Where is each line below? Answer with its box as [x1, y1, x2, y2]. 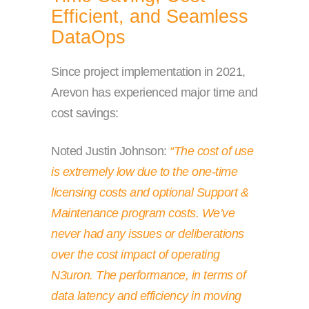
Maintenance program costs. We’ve [51, 206, 235, 221]
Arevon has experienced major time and [51, 86, 258, 100]
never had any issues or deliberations [51, 227, 244, 241]
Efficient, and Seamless [51, 6, 248, 28]
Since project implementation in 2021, [51, 65, 246, 79]
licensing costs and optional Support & [51, 186, 248, 200]
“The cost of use [170, 144, 253, 159]
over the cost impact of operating [51, 248, 220, 262]
